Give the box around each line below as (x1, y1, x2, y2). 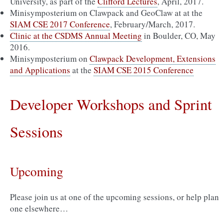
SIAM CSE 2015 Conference (94, 64, 194, 76)
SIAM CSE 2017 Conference (10, 18, 110, 30)
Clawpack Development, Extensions (90, 53, 216, 64)
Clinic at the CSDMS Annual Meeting (10, 30, 142, 41)
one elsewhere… (10, 203, 68, 214)
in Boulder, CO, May (142, 30, 216, 41)
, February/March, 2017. (110, 18, 195, 30)
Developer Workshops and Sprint (10, 94, 212, 114)
